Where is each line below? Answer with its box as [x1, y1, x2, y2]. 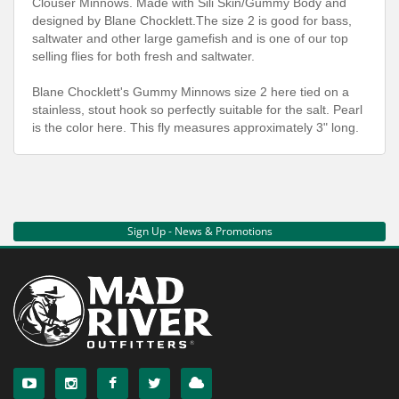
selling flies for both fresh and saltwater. [32, 48, 255, 63]
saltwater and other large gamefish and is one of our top [32, 30, 348, 45]
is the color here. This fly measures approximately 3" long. [32, 119, 359, 134]
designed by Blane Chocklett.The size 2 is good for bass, [32, 12, 352, 28]
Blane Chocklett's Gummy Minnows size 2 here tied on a [32, 84, 349, 99]
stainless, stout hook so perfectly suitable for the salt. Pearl [32, 102, 362, 117]
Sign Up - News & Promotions [126, 223, 273, 239]
